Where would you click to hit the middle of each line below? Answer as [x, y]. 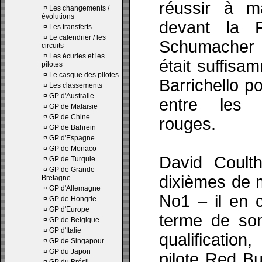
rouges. [187, 124]
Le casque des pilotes [84, 75]
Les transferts [70, 27]
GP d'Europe [69, 209]
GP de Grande [72, 170]
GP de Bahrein [73, 127]
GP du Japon [70, 251]
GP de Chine [70, 117]
